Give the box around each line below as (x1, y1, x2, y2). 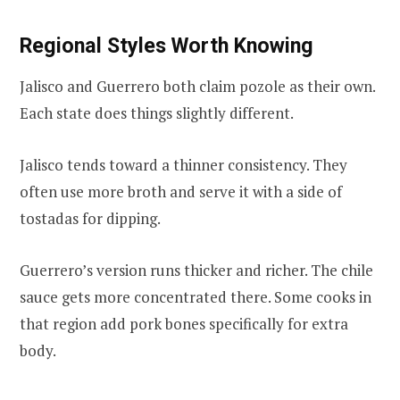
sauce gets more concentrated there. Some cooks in (20, 287, 371, 308)
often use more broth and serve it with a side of (20, 181, 342, 203)
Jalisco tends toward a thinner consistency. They (20, 154, 347, 176)
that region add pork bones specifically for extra (20, 313, 348, 335)
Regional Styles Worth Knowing (20, 32, 313, 58)
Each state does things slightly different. (20, 103, 294, 124)
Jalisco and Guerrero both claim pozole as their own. (20, 76, 375, 97)
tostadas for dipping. (20, 208, 161, 229)
